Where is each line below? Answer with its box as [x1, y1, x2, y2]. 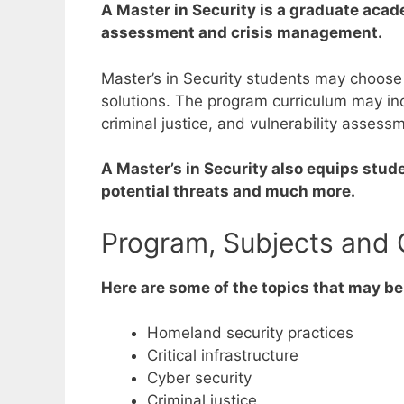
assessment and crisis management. [101, 23, 382, 42]
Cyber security [147, 369, 252, 388]
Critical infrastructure [147, 346, 298, 365]
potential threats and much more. [101, 182, 355, 201]
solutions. [101, 91, 175, 110]
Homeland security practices [147, 324, 353, 343]
